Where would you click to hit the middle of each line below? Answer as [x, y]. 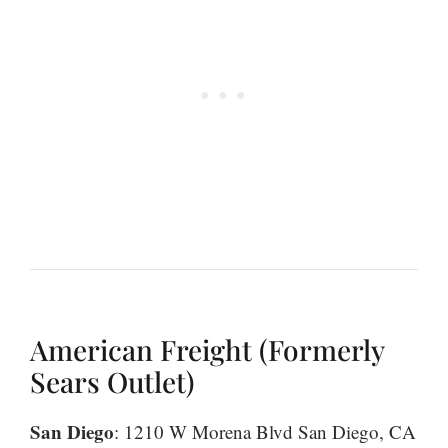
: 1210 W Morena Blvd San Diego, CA [265, 431]
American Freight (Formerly [207, 349]
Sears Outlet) [112, 381]
